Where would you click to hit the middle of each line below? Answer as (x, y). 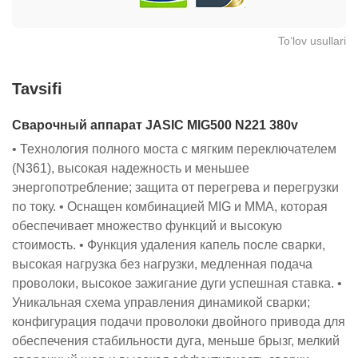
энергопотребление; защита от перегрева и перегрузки (175, 187)
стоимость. (44, 245)
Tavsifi (37, 88)
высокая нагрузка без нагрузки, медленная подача (162, 264)
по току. (34, 206)
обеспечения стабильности (92, 340)
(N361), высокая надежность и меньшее (131, 168)
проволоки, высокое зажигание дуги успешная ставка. (173, 283)
